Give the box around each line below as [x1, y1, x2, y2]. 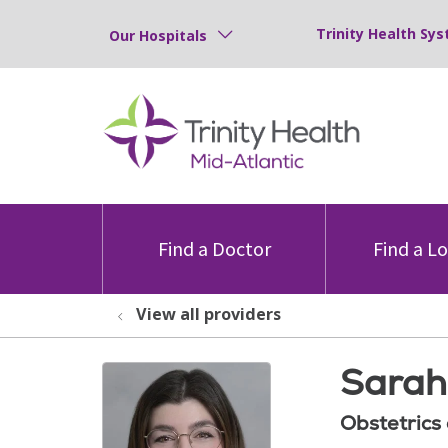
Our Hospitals [109, 25, 207, 45]
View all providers [136, 303, 281, 325]
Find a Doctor [157, 236, 271, 261]
